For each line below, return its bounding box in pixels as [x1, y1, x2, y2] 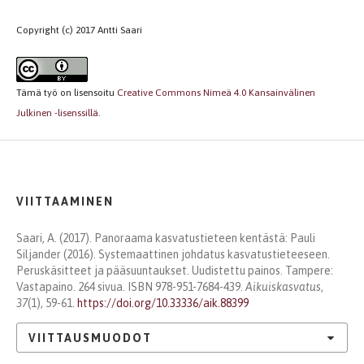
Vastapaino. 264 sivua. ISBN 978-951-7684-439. [16, 280, 245, 293]
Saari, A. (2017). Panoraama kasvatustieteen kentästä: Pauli [16, 232, 315, 245]
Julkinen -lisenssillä [16, 107, 98, 119]
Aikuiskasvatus [245, 280, 321, 293]
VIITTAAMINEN [16, 195, 114, 208]
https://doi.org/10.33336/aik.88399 [77, 297, 249, 310]
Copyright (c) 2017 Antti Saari [16, 24, 142, 36]
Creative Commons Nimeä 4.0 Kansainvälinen [117, 87, 315, 98]
